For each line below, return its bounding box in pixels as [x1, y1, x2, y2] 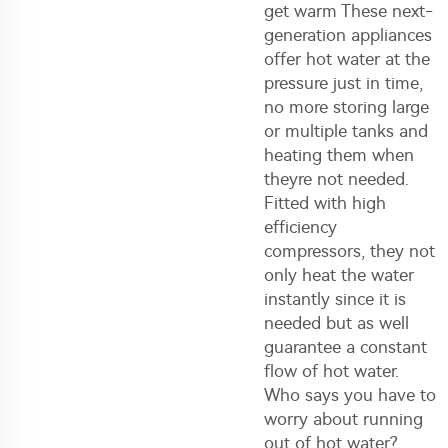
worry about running [264, 409, 423, 429]
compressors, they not [264, 241, 435, 261]
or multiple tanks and [264, 121, 428, 141]
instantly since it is [264, 289, 406, 309]
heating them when [264, 145, 414, 165]
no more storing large [264, 97, 429, 117]
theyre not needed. [264, 169, 409, 189]
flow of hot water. [264, 361, 399, 381]
